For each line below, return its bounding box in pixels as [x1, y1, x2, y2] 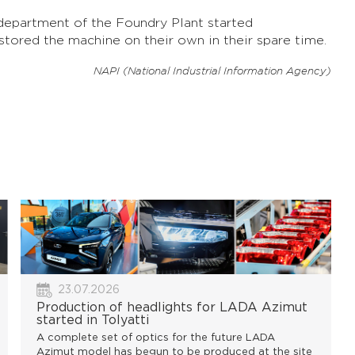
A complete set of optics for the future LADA [36, 334, 276, 343]
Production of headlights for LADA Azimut [36, 302, 308, 315]
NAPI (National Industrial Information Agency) [93, 67, 331, 78]
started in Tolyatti [36, 315, 150, 327]
